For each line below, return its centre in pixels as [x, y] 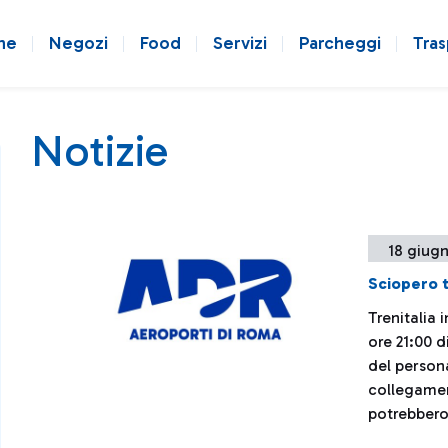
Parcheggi [340, 43]
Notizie [99, 151]
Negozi [78, 43]
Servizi [240, 43]
